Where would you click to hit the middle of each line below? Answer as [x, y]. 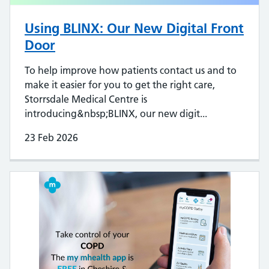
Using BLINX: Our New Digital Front [134, 29]
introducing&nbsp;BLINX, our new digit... [116, 114]
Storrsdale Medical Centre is [86, 99]
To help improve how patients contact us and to [131, 71]
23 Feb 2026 [51, 138]
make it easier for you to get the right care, [120, 85]
